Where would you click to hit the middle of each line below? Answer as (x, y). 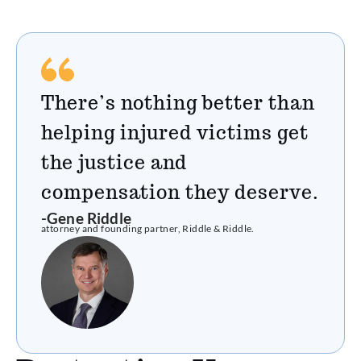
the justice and (114, 163)
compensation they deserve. (180, 193)
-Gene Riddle (86, 218)
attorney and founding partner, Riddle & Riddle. (148, 229)
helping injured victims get (175, 133)
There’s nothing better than (178, 103)
